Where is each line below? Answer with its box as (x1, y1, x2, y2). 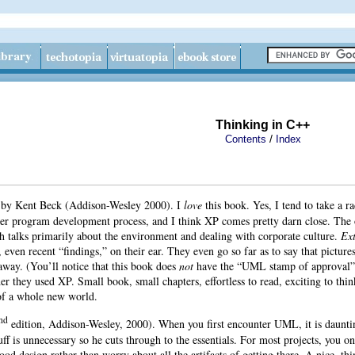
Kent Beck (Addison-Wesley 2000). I (15, 197, 184, 212)
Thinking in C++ (216, 118, 310, 132)
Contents (225, 133, 266, 145)
